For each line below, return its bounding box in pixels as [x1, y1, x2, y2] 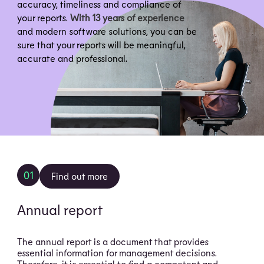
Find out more [51, 170, 108, 181]
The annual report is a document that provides [17, 236, 209, 247]
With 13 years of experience [70, 12, 185, 23]
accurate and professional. [17, 52, 128, 64]
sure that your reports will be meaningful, [17, 39, 186, 50]
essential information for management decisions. [17, 247, 217, 258]
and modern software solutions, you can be [17, 25, 197, 37]
